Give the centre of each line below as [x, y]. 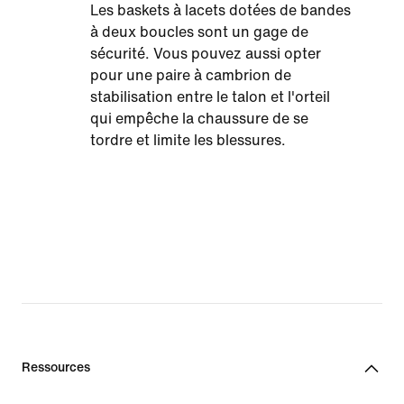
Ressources [56, 367]
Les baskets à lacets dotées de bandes [220, 10]
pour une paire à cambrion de [191, 75]
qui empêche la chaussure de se [199, 119]
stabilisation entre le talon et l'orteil [210, 97]
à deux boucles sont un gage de [199, 32]
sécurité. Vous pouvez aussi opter [206, 54]
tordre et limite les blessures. [188, 140]
